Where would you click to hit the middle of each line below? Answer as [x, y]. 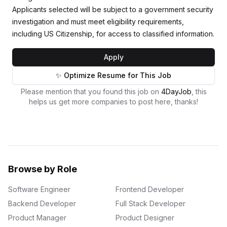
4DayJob [176, 91]
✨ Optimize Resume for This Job [113, 75]
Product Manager [37, 218]
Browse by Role [43, 169]
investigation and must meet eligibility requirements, [98, 22]
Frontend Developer [150, 189]
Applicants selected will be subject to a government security [113, 9]
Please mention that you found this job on [91, 91]
